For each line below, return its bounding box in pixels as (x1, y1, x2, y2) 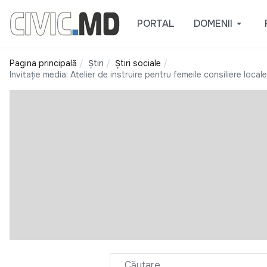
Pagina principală (10, 58, 77, 69)
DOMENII (193, 17, 232, 30)
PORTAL (136, 17, 175, 30)
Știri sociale (115, 58, 161, 69)
